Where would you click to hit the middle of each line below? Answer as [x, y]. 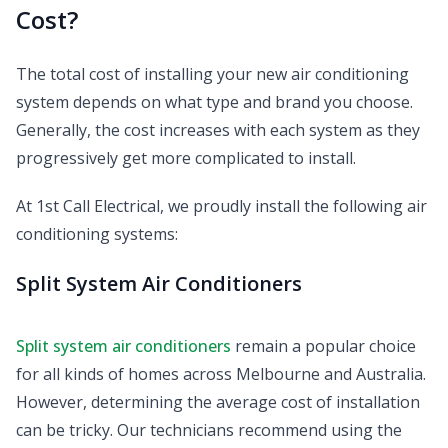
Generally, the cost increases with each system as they [218, 130]
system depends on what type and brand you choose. [214, 102]
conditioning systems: [97, 234]
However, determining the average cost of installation [218, 402]
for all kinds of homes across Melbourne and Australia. [221, 374]
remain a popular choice [325, 346]
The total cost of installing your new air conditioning [212, 74]
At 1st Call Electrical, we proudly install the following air [221, 206]
